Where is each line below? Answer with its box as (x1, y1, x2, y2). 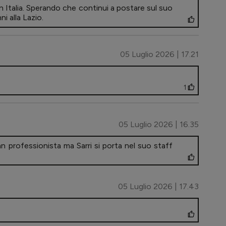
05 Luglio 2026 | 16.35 (119, 120, 199, 130)
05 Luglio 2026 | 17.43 (118, 182, 199, 192)
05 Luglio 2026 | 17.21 (120, 49, 199, 60)
